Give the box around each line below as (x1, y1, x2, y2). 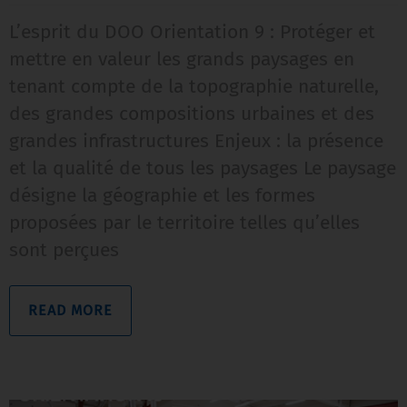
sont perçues (9, 237, 119, 262)
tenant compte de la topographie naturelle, (9, 74, 379, 98)
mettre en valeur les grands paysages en (9, 46, 354, 71)
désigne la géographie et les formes (9, 183, 315, 207)
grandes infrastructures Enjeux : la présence (9, 128, 383, 153)
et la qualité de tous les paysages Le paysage (9, 155, 396, 180)
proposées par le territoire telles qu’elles (9, 210, 360, 234)
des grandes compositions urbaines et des (9, 101, 374, 125)
